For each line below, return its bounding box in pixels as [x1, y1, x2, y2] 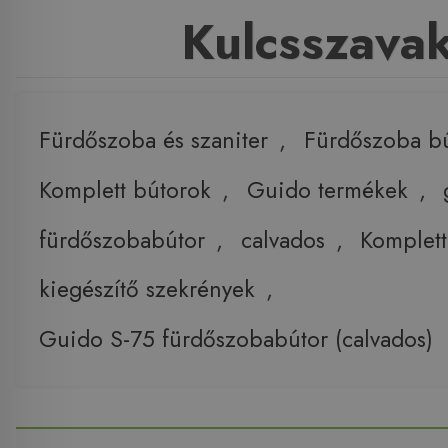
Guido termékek [246, 172, 408, 207]
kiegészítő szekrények [38, 272, 255, 307]
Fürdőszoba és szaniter [38, 123, 268, 157]
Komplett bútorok [38, 172, 211, 207]
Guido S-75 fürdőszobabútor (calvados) [38, 322, 433, 357]
